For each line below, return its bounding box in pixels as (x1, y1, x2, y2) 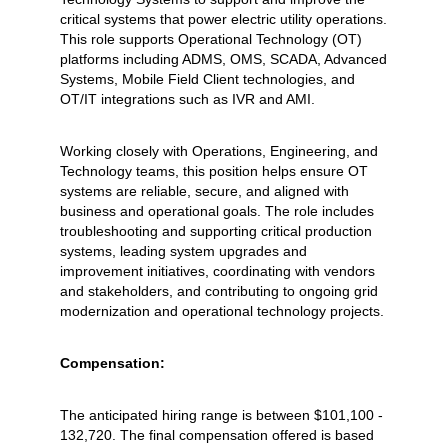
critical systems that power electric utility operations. (59, 11, 387, 27)
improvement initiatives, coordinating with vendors (59, 263, 375, 279)
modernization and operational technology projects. (59, 303, 384, 319)
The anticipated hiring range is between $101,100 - (59, 407, 383, 423)
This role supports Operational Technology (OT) (59, 31, 362, 47)
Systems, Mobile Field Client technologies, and (59, 71, 355, 87)
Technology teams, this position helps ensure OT (59, 163, 368, 179)
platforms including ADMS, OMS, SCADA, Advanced (59, 51, 387, 67)
